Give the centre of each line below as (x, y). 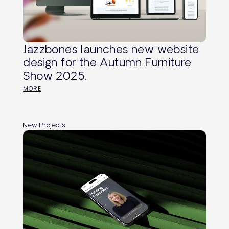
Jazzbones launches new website (111, 49)
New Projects (44, 124)
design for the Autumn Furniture (107, 62)
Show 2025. (55, 76)
